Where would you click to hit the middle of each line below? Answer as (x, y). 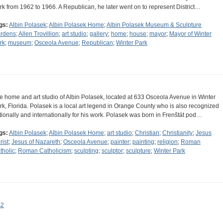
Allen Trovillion (39, 34)
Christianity (177, 133)
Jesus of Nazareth (36, 142)
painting (143, 142)
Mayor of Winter (190, 34)
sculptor (112, 151)
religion (167, 142)
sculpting (86, 151)
